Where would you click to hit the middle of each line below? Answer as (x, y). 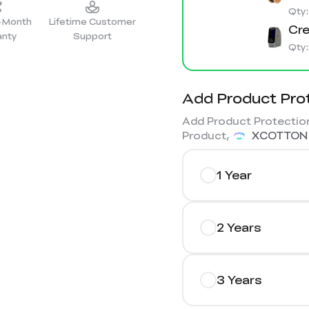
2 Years (239, 227)
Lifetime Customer (92, 22)
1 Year (234, 175)
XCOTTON (280, 135)
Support (92, 36)
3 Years (239, 279)
